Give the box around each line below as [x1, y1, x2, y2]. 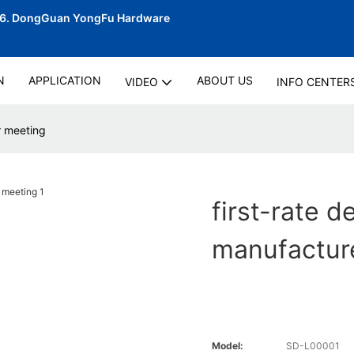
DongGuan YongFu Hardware [12, 11, 172, 24]
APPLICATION [28, 73, 101, 87]
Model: [212, 340, 244, 352]
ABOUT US [196, 73, 253, 87]
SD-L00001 [286, 340, 341, 352]
